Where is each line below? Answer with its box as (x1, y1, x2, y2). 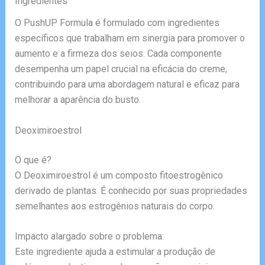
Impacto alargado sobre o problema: (14, 231, 164, 243)
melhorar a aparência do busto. (14, 94, 141, 106)
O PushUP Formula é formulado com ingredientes (14, 17, 219, 29)
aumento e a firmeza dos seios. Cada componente (14, 48, 222, 60)
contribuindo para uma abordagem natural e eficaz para (14, 79, 240, 91)
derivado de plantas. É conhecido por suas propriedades (14, 185, 247, 196)
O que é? (14, 154, 51, 166)
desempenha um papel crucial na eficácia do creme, (14, 63, 227, 75)
